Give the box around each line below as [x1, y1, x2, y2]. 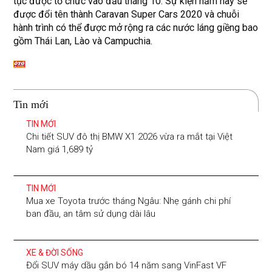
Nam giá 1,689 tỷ [26, 143, 93, 155]
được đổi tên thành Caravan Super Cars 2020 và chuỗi [13, 8, 240, 20]
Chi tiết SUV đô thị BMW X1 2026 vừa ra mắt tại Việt [26, 131, 233, 142]
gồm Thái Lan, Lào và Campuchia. [13, 35, 153, 47]
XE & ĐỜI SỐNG [26, 247, 84, 257]
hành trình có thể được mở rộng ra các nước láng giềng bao [13, 22, 259, 33]
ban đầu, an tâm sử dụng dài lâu [26, 208, 156, 219]
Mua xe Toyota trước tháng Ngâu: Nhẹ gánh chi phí [26, 195, 231, 206]
